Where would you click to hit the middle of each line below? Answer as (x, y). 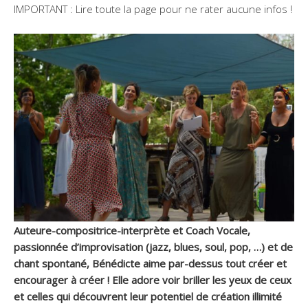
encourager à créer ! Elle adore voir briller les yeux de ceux (153, 279)
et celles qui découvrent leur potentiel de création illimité (149, 296)
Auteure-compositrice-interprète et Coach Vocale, (132, 230)
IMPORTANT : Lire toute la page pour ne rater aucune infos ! (153, 9)
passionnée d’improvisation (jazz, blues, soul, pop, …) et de (153, 246)
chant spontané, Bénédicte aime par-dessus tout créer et (150, 263)
